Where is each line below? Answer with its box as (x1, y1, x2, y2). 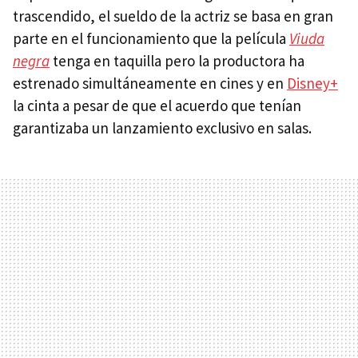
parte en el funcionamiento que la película (13, 28, 289, 48)
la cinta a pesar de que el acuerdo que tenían (13, 95, 301, 115)
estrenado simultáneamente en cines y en (13, 73, 287, 93)
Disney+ (287, 73, 338, 93)
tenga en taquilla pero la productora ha (50, 50, 304, 70)
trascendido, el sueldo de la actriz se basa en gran (13, 6, 333, 26)
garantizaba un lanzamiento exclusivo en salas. (13, 117, 312, 137)
